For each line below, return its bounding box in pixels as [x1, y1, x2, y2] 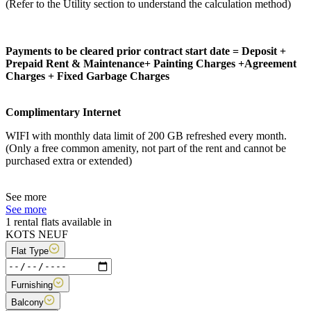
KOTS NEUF [6, 228, 68, 240]
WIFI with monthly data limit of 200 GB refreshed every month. [6, 129, 287, 142]
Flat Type [11, 245, 49, 256]
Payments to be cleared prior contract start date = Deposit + [6, 44, 286, 57]
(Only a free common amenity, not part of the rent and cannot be [6, 142, 286, 154]
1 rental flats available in [6, 215, 112, 228]
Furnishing [11, 279, 53, 290]
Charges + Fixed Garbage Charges [6, 69, 169, 82]
